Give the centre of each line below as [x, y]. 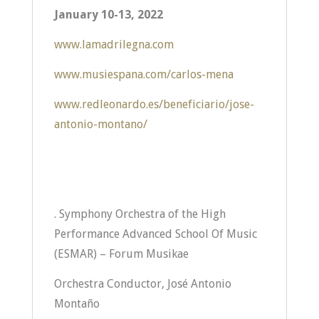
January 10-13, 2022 [108, 15]
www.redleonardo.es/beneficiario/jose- [154, 104]
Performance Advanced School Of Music [155, 234]
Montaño [77, 304]
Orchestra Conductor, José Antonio [142, 284]
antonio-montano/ [100, 124]
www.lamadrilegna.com [114, 45]
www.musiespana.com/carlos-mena [143, 74]
